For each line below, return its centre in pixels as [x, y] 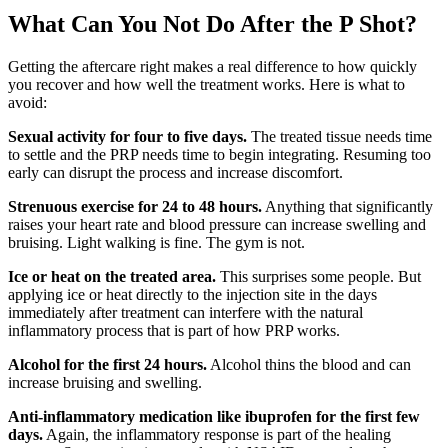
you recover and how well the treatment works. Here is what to [206, 85]
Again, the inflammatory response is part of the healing [217, 435]
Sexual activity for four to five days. [127, 137]
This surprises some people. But [318, 277]
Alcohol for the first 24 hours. [107, 365]
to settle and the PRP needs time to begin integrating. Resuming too [219, 155]
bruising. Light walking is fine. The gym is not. [156, 243]
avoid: [27, 103]
